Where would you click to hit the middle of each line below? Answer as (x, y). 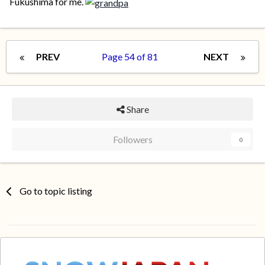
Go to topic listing (56, 191)
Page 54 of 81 (132, 57)
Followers (132, 140)
